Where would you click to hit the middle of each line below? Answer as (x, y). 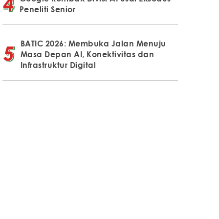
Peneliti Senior (47, 9)
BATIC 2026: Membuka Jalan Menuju (93, 43)
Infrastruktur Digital (58, 65)
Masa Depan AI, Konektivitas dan (87, 54)
